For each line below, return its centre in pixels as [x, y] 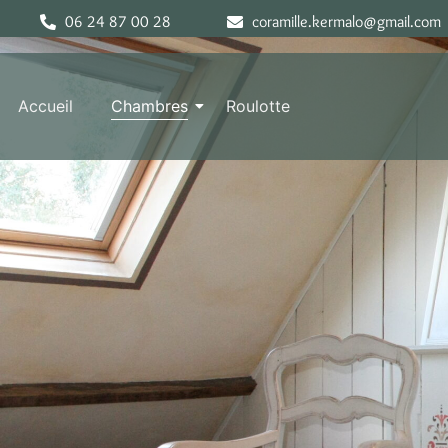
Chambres [149, 106]
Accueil [45, 106]
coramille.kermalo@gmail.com [346, 21]
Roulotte [258, 106]
